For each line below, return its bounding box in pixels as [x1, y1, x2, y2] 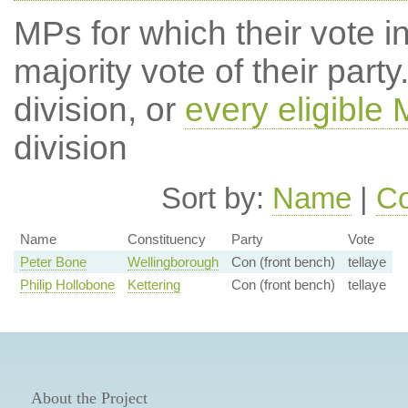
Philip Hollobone [19, 277, 115, 293]
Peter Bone [19, 254, 87, 270]
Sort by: [160, 181, 272, 215]
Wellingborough [127, 254, 219, 270]
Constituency [127, 231, 206, 248]
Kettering [127, 277, 180, 293]
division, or [13, 91, 185, 128]
